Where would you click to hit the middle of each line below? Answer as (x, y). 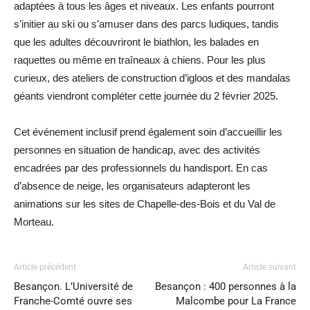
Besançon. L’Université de (73, 286)
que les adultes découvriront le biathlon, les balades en (136, 42)
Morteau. (34, 222)
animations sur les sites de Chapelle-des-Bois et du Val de (145, 204)
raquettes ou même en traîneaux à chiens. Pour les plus (140, 60)
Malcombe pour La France (236, 301)
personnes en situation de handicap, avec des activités (137, 150)
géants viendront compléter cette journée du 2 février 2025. (146, 96)
